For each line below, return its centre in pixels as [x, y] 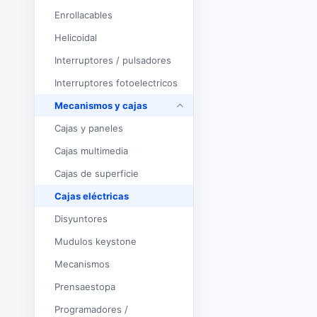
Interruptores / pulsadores [114, 60]
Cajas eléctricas [95, 196]
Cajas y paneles [92, 128]
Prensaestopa [88, 287]
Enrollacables [86, 15]
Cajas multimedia [94, 151]
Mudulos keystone [100, 241]
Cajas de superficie [100, 173]
